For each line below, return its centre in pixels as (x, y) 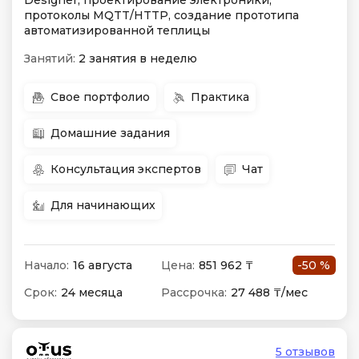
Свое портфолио (100, 97)
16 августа (103, 265)
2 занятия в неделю (138, 58)
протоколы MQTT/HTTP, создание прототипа (161, 15)
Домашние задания (110, 133)
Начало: (46, 265)
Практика (220, 97)
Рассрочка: (194, 292)
